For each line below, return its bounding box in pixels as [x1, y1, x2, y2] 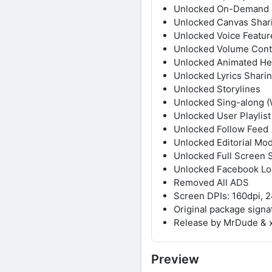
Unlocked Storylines [174, 83, 260, 95]
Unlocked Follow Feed [174, 123, 268, 135]
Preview [151, 251, 199, 267]
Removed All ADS [174, 176, 249, 188]
